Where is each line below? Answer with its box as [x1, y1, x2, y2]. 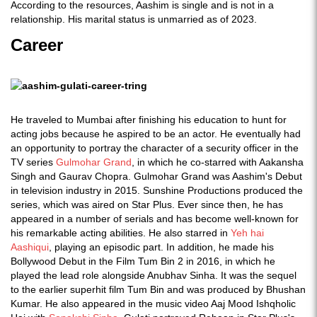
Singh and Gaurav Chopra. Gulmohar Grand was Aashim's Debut [11, 171, 302, 182]
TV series [11, 156, 56, 168]
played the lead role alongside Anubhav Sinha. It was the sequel [11, 270, 296, 281]
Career [11, 35, 63, 54]
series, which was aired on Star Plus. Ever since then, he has [11, 199, 283, 210]
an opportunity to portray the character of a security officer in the [11, 142, 299, 154]
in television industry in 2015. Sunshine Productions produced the [11, 185, 303, 196]
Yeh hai [231, 227, 264, 238]
